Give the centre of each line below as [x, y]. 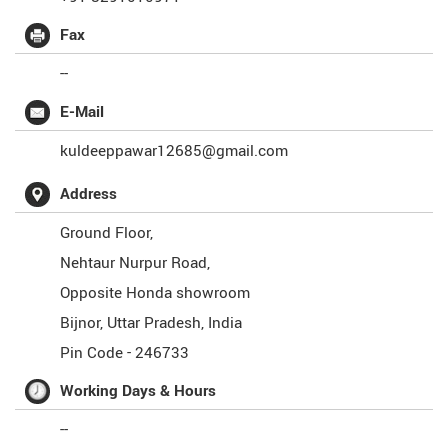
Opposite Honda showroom [155, 293]
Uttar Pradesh [154, 323]
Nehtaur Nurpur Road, [135, 263]
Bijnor [80, 323]
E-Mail [82, 112]
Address [88, 194]
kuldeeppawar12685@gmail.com [174, 151]
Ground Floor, [106, 233]
